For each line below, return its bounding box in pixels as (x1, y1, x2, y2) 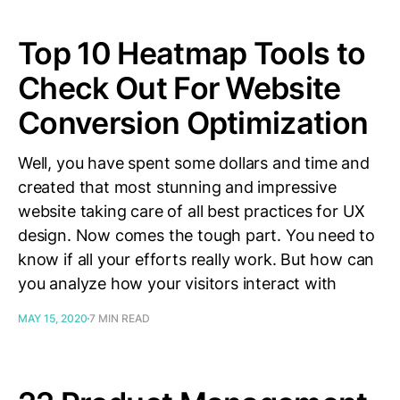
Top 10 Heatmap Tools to (18, 35, 366, 71)
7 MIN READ (89, 312, 150, 325)
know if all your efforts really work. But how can (18, 250, 375, 269)
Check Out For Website (18, 70, 341, 106)
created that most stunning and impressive (18, 178, 337, 196)
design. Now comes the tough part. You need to (18, 226, 375, 245)
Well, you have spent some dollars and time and (18, 154, 370, 172)
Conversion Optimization (18, 104, 369, 141)
